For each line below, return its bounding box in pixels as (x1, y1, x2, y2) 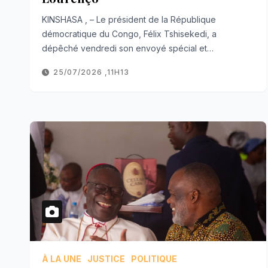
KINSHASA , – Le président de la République (42, 14, 216, 25)
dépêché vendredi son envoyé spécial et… (42, 42, 214, 53)
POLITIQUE (131, 253, 177, 264)
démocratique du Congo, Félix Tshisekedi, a (42, 28, 217, 39)
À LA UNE (42, 253, 81, 264)
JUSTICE (87, 253, 125, 264)
